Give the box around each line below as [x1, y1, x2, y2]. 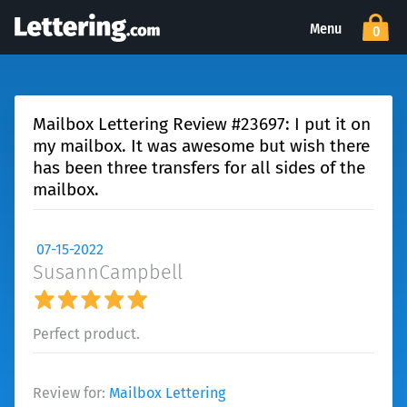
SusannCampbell [33, 261, 183, 284]
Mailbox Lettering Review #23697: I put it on [33, 114, 371, 134]
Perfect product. [33, 325, 140, 342]
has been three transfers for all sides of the [33, 157, 365, 178]
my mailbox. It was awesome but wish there [33, 135, 370, 156]
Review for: [33, 384, 109, 402]
